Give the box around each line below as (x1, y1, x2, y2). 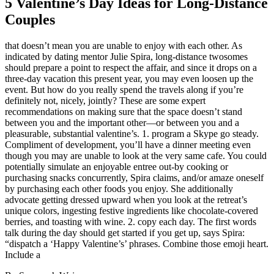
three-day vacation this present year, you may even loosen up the (5, 73, 253, 84)
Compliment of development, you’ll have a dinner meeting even (5, 139, 251, 150)
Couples (5, 11, 55, 28)
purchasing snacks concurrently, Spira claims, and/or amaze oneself (5, 172, 264, 183)
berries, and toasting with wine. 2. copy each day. (5, 216, 195, 227)
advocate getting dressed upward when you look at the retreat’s (5, 194, 247, 205)
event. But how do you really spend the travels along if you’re (5, 84, 243, 95)
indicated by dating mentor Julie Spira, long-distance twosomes (5, 51, 248, 62)
